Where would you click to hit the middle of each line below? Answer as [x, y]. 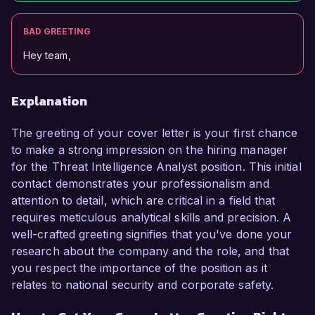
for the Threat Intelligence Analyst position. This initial [156, 167]
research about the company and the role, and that [150, 251]
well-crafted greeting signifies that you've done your [152, 234]
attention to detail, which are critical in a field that [143, 201]
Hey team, [47, 56]
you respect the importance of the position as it [139, 268]
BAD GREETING [57, 32]
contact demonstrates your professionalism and [140, 184]
